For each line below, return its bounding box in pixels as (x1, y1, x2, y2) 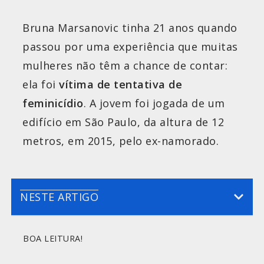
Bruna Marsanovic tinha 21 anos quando (22, 20, 237, 35)
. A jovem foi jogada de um (83, 95, 225, 110)
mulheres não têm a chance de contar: (22, 58, 227, 72)
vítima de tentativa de (59, 77, 182, 91)
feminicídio (22, 95, 84, 110)
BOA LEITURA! (23, 232, 82, 244)
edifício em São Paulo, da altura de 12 (22, 114, 224, 129)
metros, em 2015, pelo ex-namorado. (22, 133, 222, 148)
